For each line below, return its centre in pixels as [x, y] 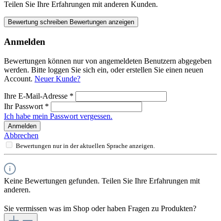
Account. [19, 78]
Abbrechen [21, 135]
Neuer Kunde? [57, 78]
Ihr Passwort [24, 106]
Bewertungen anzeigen [102, 22]
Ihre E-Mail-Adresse [37, 96]
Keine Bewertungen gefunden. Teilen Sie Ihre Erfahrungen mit [102, 181]
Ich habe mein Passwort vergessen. [58, 116]
